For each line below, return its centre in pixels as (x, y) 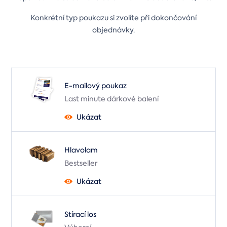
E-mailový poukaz (96, 85)
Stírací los (80, 214)
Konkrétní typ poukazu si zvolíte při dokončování (113, 17)
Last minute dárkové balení (111, 99)
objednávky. (113, 30)
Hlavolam (81, 150)
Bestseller (81, 163)
